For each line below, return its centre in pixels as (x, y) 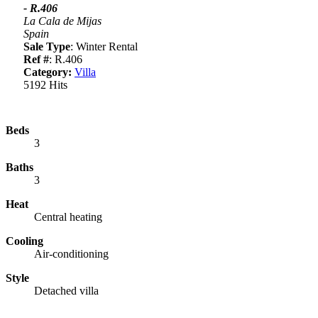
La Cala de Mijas (62, 21)
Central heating (68, 216)
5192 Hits (45, 84)
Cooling (24, 241)
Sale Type (47, 46)
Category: (48, 72)
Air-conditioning (71, 253)
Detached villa (66, 290)
